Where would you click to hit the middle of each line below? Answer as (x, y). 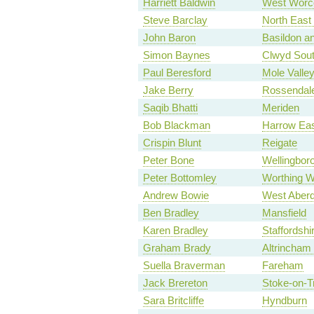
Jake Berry (168, 90)
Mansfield (284, 213)
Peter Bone (168, 161)
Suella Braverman (184, 266)
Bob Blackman (176, 125)
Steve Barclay (175, 20)
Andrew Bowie (176, 196)
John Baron (169, 38)
